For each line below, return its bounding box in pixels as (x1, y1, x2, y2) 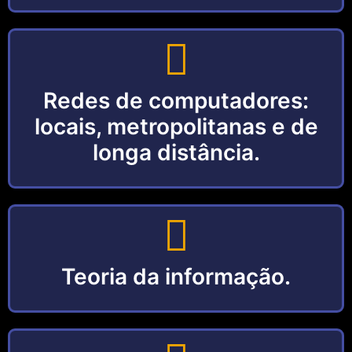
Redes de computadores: (43, 87, 309, 114)
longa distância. (92, 139, 260, 166)
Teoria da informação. (61, 263, 291, 290)
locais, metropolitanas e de (34, 113, 318, 140)
